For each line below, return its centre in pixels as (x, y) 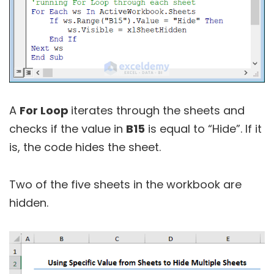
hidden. (29, 202)
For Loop (45, 110)
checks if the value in (68, 128)
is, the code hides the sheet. (85, 147)
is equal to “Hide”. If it (203, 128)
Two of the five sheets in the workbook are (125, 184)
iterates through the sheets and (158, 110)
